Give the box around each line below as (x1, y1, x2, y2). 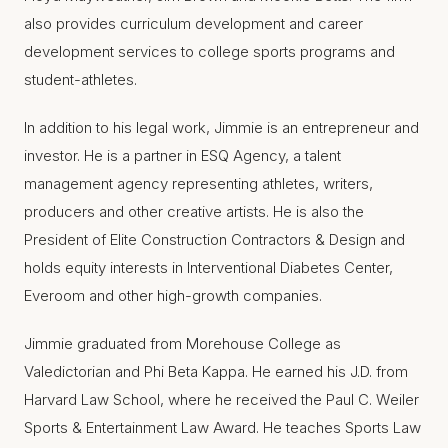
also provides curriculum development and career (24, 14, 363, 33)
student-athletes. (24, 70, 137, 89)
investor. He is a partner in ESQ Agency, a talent (24, 146, 341, 165)
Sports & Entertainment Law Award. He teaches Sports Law (24, 418, 421, 437)
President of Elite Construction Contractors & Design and (24, 230, 405, 249)
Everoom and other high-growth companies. (24, 286, 322, 305)
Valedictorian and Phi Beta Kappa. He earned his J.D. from (24, 362, 408, 381)
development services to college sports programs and (24, 42, 395, 61)
